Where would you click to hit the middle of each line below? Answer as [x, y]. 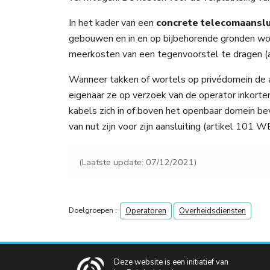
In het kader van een [112, 23]
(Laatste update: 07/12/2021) [138, 162]
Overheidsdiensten [212, 211]
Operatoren [146, 211]
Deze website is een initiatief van [171, 262]
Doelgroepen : [93, 210]
